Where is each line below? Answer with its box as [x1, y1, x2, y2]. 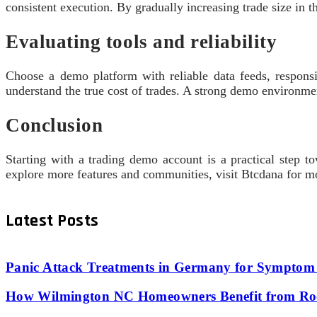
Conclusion [6, 114, 103, 136]
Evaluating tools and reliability [6, 30, 277, 52]
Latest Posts [6, 210, 99, 232]
